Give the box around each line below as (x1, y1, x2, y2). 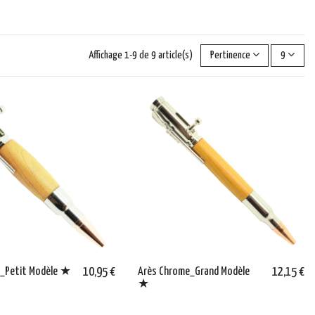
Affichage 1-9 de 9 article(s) (88, 49, 195, 60)
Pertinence (210, 49, 250, 60)
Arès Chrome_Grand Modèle (137, 266, 250, 278)
